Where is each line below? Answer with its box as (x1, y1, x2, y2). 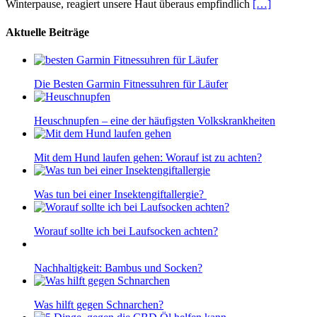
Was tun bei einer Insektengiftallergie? (34, 188, 207, 200)
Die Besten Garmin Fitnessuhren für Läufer (34, 77, 228, 90)
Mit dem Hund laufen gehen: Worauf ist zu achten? (34, 151, 262, 163)
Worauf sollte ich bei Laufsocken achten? (34, 224, 218, 237)
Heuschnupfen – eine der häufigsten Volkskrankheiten (34, 114, 275, 127)
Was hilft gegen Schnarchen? (34, 298, 163, 311)
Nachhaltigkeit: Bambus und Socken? (34, 261, 202, 274)
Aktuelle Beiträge (6, 25, 89, 38)
